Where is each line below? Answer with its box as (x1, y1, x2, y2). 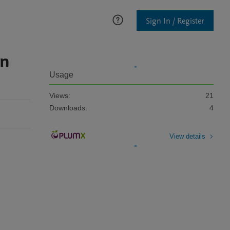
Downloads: (49, 104, 87, 112)
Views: (49, 91, 70, 100)
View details (169, 132, 205, 140)
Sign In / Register (146, 15, 204, 27)
